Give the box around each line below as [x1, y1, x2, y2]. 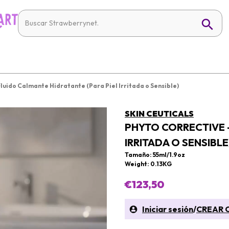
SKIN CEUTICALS [125, 108, 194, 119]
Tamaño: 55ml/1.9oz [125, 151, 185, 158]
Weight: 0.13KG [125, 160, 172, 168]
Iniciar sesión [142, 204, 193, 214]
